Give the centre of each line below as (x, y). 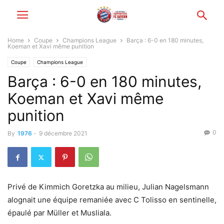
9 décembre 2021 (63, 133)
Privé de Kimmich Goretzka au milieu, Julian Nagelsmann (108, 187)
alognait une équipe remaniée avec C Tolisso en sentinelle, (112, 200)
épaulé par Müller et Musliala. (59, 213)
